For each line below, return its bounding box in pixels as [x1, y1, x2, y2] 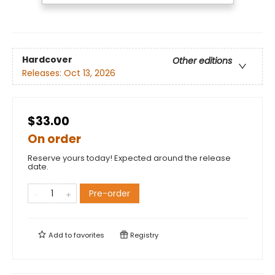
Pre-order [89, 187, 130, 200]
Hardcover [22, 53, 72, 66]
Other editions [172, 54, 232, 67]
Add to [47, 230, 74, 241]
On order [28, 131, 81, 148]
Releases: [22, 66, 64, 79]
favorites [74, 230, 104, 241]
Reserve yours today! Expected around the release [28, 152, 231, 165]
